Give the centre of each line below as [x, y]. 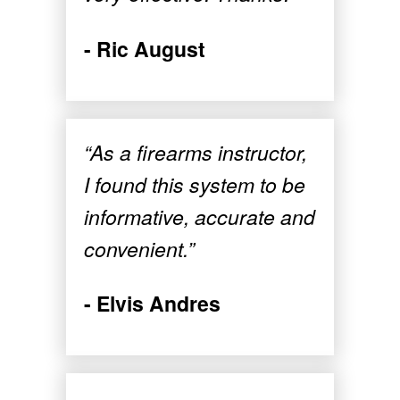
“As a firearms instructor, [196, 152]
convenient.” [139, 248]
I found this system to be [195, 184]
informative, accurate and [200, 216]
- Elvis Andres [152, 303]
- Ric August [145, 48]
